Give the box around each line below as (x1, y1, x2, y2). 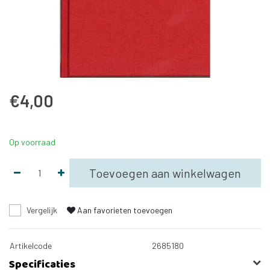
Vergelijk (27, 204, 57, 215)
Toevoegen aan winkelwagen (89, 165, 241, 180)
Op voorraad (9, 136, 55, 147)
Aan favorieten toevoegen (77, 204, 172, 215)
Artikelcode (10, 240, 52, 251)
